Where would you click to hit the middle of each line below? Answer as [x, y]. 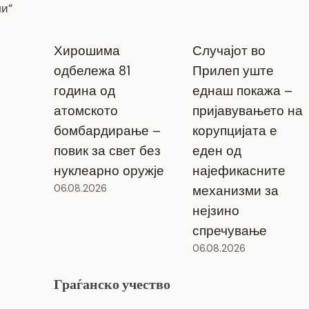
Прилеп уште [233, 70]
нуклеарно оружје [109, 170]
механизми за [235, 190]
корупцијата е [235, 130]
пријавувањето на [247, 110]
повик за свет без [107, 150]
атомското [86, 110]
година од [84, 90]
